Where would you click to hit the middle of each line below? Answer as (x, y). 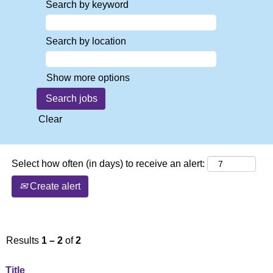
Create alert (54, 186)
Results (24, 240)
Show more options (88, 78)
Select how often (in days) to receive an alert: (108, 164)
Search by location (86, 41)
